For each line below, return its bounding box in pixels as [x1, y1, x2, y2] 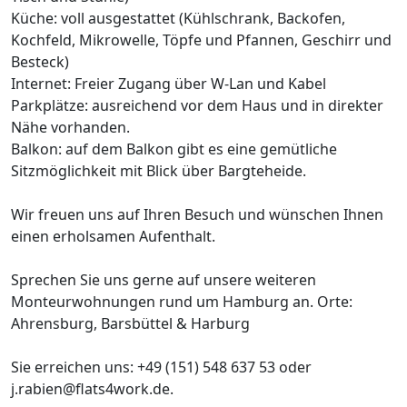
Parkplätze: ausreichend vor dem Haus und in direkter [11, 95, 383, 116]
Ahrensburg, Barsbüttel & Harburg [11, 313, 250, 334]
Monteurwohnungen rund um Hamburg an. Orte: [11, 292, 352, 313]
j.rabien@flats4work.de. [11, 379, 174, 400]
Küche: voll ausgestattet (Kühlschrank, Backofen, [11, 8, 345, 29]
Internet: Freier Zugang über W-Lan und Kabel [11, 74, 326, 94]
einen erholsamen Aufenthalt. [11, 226, 215, 247]
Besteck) [11, 52, 69, 73]
